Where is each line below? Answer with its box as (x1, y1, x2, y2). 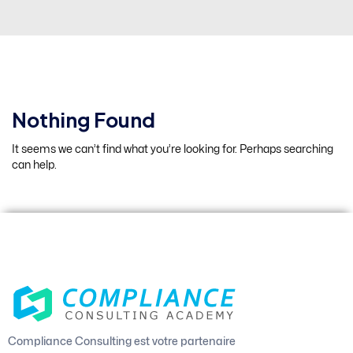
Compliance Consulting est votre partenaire (8, 333, 236, 347)
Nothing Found (12, 106, 155, 132)
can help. (12, 159, 57, 170)
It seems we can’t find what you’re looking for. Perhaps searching (12, 143, 333, 154)
